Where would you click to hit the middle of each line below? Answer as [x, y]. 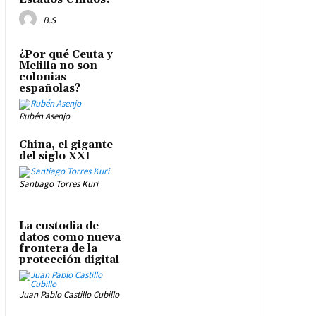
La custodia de [59, 226]
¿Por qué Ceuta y [66, 55]
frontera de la [58, 248]
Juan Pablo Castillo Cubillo [69, 294]
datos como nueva [69, 237]
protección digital [69, 260]
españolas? [49, 89]
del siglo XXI [54, 157]
